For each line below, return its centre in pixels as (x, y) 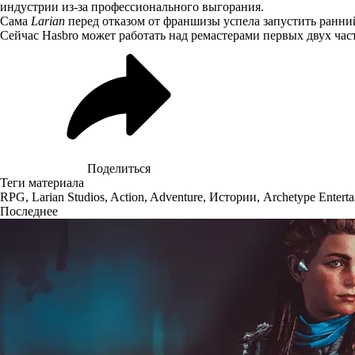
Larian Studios (68, 197)
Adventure (176, 197)
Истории (233, 197)
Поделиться (119, 168)
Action (127, 197)
